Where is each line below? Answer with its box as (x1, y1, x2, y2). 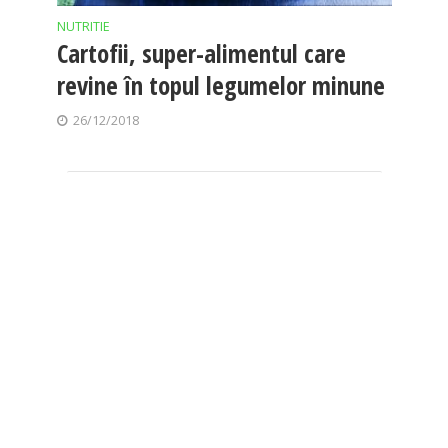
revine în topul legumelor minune (56, 67, 385, 102)
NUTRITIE (56, 17, 110, 35)
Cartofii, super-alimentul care (56, 35, 346, 70)
